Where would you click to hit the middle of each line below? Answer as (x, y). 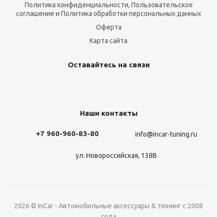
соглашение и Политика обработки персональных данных (108, 14)
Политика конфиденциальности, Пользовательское (108, 5)
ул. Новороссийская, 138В (116, 156)
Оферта (108, 27)
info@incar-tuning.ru (166, 134)
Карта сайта (108, 41)
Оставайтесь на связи (108, 65)
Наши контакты (108, 113)
